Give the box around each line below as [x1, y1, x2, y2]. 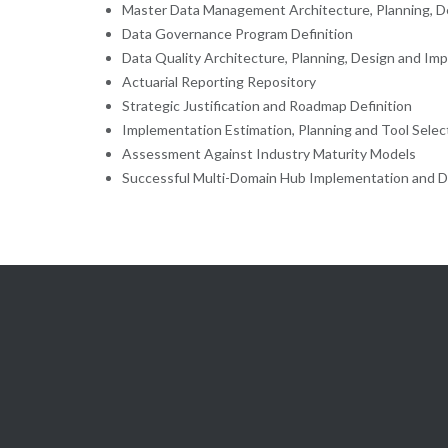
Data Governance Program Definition [121, 25, 353, 43]
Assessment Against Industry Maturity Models [121, 145, 416, 163]
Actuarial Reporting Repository [121, 73, 316, 91]
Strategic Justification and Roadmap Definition [121, 97, 412, 115]
